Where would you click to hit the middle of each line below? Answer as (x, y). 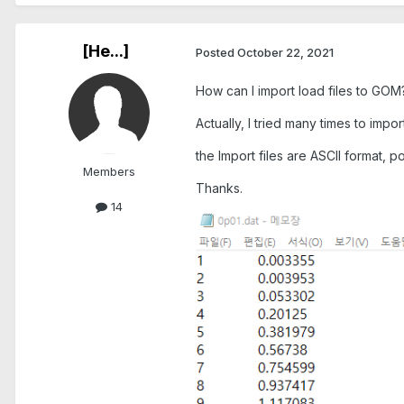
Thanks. (219, 188)
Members (109, 172)
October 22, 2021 (285, 52)
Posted (216, 52)
